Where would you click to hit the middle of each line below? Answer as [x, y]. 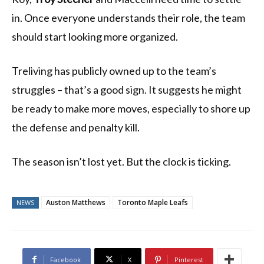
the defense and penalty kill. [76, 127]
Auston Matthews [76, 202]
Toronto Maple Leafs [153, 202]
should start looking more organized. [95, 36]
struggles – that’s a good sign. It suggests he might [127, 89]
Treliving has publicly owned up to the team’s [114, 70]
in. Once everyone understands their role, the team [128, 17]
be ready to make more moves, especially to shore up [131, 108]
